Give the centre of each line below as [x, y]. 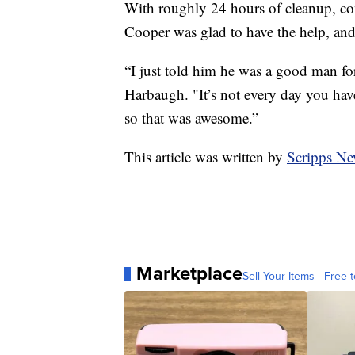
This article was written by [206, 157]
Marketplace [189, 274]
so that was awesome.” [191, 118]
